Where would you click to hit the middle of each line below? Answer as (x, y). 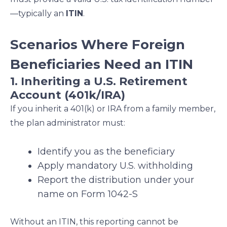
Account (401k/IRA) (68, 95)
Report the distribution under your (116, 180)
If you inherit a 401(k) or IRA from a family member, (113, 109)
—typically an (38, 14)
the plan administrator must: (68, 123)
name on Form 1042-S (88, 194)
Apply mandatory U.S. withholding (115, 166)
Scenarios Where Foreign (98, 45)
